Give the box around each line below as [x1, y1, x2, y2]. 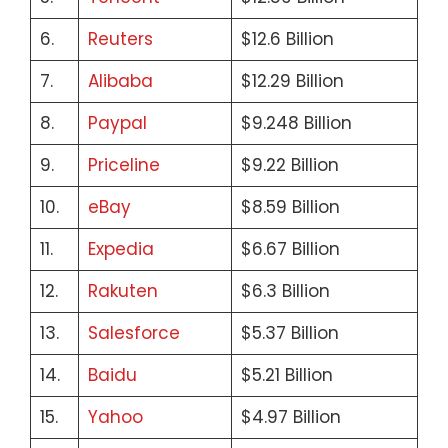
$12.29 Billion [240, 69, 344, 93]
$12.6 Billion [240, 27, 334, 51]
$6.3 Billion [240, 279, 330, 303]
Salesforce [87, 321, 180, 345]
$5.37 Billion [240, 321, 339, 345]
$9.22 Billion [240, 153, 339, 177]
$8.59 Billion [240, 195, 340, 219]
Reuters [87, 27, 153, 51]
